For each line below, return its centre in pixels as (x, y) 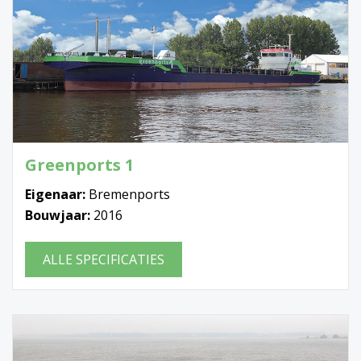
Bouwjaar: (59, 215)
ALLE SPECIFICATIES (104, 259)
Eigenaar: (57, 194)
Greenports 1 (79, 164)
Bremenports (129, 194)
